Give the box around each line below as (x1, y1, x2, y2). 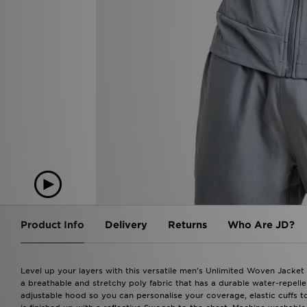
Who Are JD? (228, 219, 295, 230)
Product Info (21, 219, 84, 230)
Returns (168, 219, 207, 230)
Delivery (105, 219, 147, 230)
